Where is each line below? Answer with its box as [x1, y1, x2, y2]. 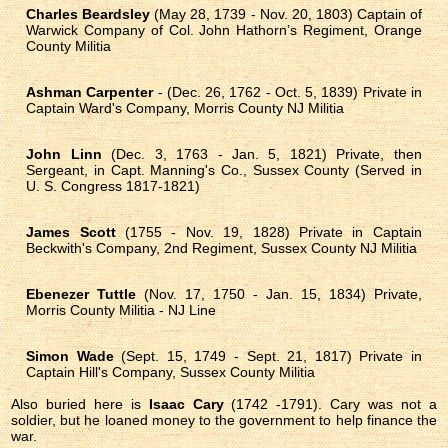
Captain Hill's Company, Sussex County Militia [26, 363, 316, 380]
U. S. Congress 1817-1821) [26, 177, 201, 194]
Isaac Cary [148, 395, 224, 412]
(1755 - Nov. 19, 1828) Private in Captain [115, 223, 422, 240]
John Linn [26, 145, 102, 162]
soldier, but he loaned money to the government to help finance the [11, 411, 437, 428]
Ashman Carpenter [26, 83, 154, 100]
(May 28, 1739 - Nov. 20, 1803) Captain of [150, 5, 422, 22]
